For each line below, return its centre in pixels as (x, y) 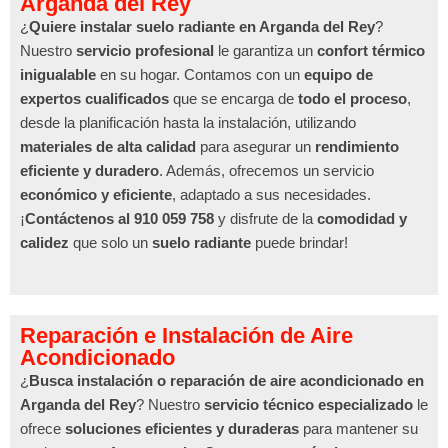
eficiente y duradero (89, 171)
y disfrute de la (265, 219)
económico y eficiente (96, 195)
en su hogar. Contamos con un (200, 75)
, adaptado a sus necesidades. (271, 195)
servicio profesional (145, 51)
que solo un (110, 243)
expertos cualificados (94, 99)
